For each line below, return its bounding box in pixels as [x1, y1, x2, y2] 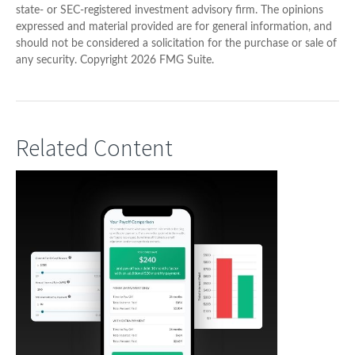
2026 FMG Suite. [131, 55, 214, 67]
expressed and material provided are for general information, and [16, 21, 332, 33]
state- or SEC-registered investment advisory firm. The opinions [16, 5, 323, 17]
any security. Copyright [16, 55, 131, 67]
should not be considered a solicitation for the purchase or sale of [16, 38, 337, 50]
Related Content [16, 132, 173, 163]
